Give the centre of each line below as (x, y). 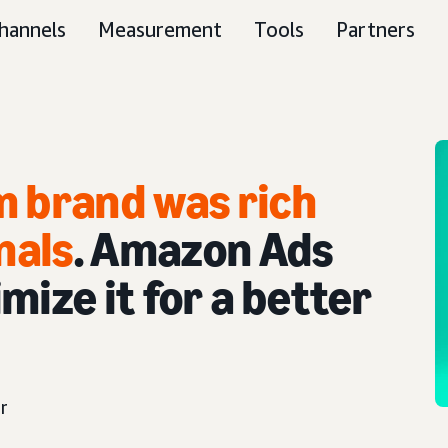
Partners (375, 29)
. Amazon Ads (203, 249)
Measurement (160, 29)
